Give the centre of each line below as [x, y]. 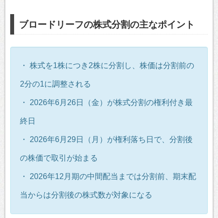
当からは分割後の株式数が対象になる [86, 195]
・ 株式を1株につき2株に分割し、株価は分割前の [107, 66]
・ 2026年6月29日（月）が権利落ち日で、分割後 [106, 140]
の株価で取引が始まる [59, 158]
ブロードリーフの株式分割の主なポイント [107, 24]
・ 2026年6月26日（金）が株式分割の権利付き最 [106, 103]
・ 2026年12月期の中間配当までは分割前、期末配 [108, 177]
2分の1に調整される [55, 84]
